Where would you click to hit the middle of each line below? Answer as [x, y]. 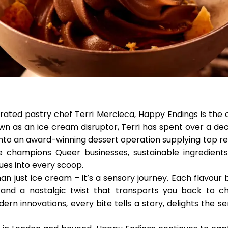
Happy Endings [168, 114]
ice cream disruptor [76, 127]
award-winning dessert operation [93, 140]
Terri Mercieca [105, 114]
